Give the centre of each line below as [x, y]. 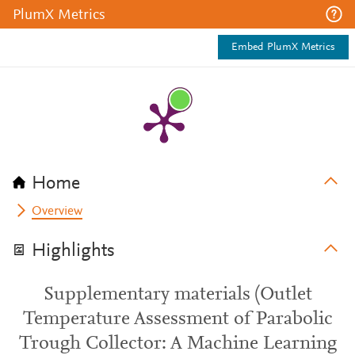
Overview [57, 212]
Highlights [73, 251]
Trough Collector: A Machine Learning [177, 344]
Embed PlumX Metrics [283, 48]
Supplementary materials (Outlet [177, 295]
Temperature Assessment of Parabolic [177, 319]
